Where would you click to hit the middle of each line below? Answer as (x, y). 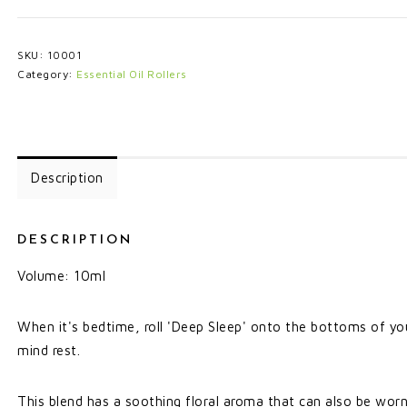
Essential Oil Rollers (132, 74)
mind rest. (49, 350)
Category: (47, 74)
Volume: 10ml (61, 276)
